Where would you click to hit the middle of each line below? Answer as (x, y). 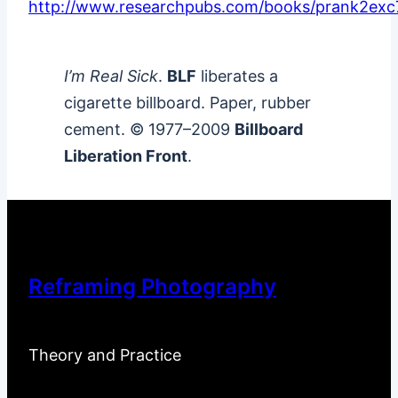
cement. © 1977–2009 (149, 130)
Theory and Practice (105, 355)
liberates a (237, 76)
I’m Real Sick (111, 76)
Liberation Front (126, 156)
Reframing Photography (152, 287)
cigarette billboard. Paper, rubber (187, 103)
